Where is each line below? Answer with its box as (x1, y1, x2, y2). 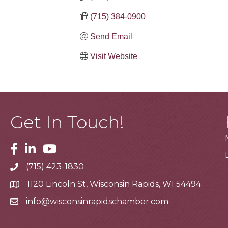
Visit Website (90, 51, 137, 61)
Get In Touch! (10, 111, 124, 133)
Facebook (10, 142, 50, 153)
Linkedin (24, 142, 59, 153)
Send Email (90, 32, 132, 41)
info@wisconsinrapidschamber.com (26, 196, 168, 206)
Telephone (10, 163, 54, 173)
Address (10, 180, 42, 190)
